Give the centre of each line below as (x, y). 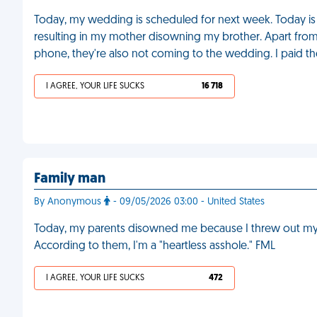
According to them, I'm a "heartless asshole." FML (155, 246)
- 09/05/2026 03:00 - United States (188, 202)
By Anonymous (69, 202)
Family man (70, 179)
